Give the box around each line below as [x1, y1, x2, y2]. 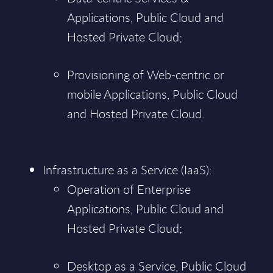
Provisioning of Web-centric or [67, 66, 224, 83]
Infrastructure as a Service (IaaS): [43, 161, 212, 178]
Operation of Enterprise [67, 181, 191, 197]
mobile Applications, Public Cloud [67, 86, 238, 102]
